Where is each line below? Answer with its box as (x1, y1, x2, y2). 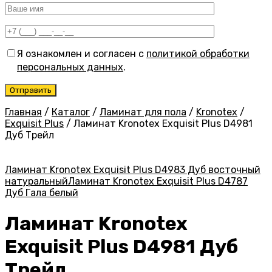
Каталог (52, 106, 90, 118)
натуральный (5, 175, 68, 188)
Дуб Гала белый (5, 187, 78, 199)
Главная (5, 106, 42, 118)
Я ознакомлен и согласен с (17, 48, 146, 60)
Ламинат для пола (100, 106, 186, 118)
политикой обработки (146, 48, 250, 60)
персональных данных (17, 61, 123, 73)
